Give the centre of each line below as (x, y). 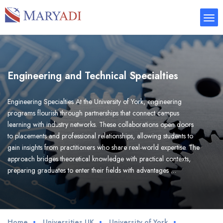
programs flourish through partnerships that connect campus (93, 113)
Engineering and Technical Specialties (93, 76)
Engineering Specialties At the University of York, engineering (95, 102)
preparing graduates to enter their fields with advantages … (92, 170)
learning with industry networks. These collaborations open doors (101, 124)
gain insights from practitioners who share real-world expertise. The (104, 147)
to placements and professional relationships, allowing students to (100, 136)
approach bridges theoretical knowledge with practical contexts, (99, 159)
